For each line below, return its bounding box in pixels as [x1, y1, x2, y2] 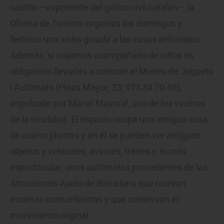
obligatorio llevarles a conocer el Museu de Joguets [10, 65, 213, 76]
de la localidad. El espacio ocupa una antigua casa [10, 113, 207, 124]
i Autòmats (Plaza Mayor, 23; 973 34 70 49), [10, 81, 181, 92]
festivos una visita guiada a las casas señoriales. [10, 33, 202, 44]
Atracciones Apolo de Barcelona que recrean [10, 177, 186, 188]
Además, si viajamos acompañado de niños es [10, 49, 193, 60]
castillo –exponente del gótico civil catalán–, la [10, 1, 194, 12]
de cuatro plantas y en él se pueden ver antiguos [10, 129, 201, 140]
